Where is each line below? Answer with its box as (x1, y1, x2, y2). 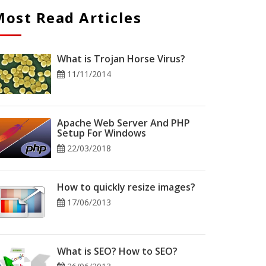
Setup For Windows (57, 126, 146, 140)
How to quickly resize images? (57, 180, 195, 194)
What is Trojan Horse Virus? (57, 52, 185, 65)
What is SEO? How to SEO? (57, 245, 178, 258)
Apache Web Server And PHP (57, 116, 190, 129)
